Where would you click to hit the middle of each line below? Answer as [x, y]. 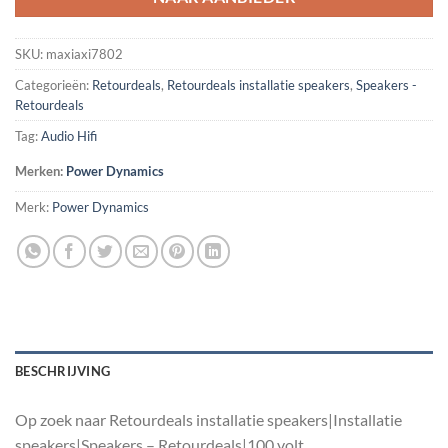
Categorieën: [53, 85]
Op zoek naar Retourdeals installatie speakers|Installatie [208, 419]
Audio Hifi [69, 136]
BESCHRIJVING [63, 371]
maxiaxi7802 [84, 54]
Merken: [40, 171]
